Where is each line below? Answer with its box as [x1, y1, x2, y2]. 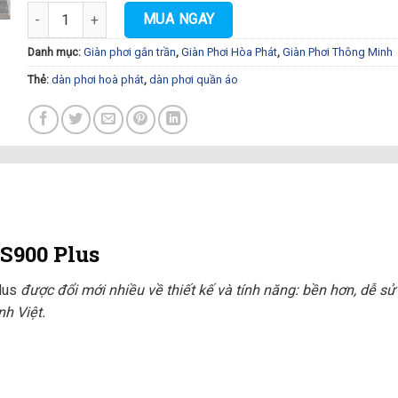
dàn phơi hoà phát [51, 72, 144, 86]
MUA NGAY [142, 11, 215, 28]
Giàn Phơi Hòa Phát [180, 44, 277, 59]
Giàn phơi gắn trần [83, 44, 176, 59]
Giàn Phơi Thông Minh [282, 44, 393, 59]
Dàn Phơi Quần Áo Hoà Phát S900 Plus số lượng [26, 4, 304, 20]
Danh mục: [27, 44, 84, 59]
